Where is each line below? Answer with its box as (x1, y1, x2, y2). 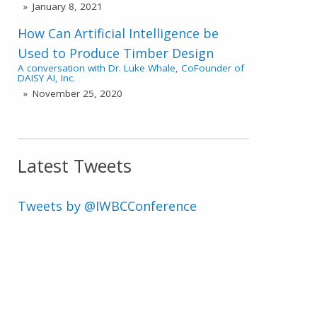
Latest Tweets (18, 153, 132, 178)
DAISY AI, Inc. (18, 71, 76, 85)
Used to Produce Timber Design (18, 45, 214, 62)
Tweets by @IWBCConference (18, 197, 197, 214)
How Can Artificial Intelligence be (18, 25, 219, 42)
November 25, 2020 (32, 87, 122, 100)
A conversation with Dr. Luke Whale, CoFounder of (18, 62, 245, 75)
